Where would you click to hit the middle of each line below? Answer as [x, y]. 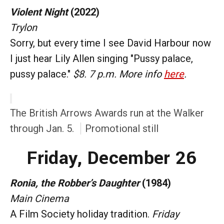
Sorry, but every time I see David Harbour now [110, 43]
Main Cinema [39, 198]
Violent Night [39, 12]
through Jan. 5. [43, 128]
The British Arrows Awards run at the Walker [107, 113]
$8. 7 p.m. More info [118, 74]
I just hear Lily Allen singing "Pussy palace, [101, 58]
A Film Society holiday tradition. [81, 214]
